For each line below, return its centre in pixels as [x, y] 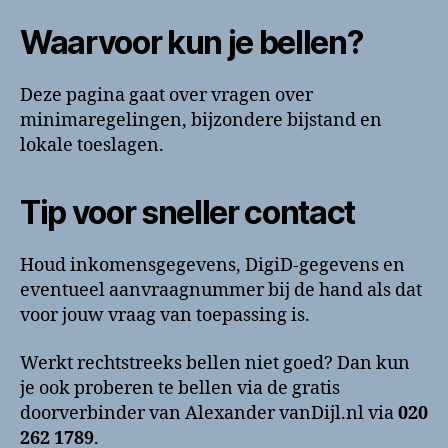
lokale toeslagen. [92, 145]
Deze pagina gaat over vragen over [166, 95]
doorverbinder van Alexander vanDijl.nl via [209, 413]
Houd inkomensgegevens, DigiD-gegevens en [212, 265]
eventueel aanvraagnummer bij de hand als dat [221, 290]
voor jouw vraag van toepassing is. [165, 315]
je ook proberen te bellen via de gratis [180, 388]
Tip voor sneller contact [188, 212]
